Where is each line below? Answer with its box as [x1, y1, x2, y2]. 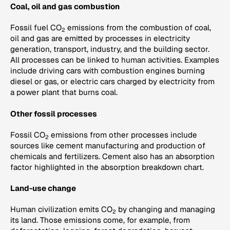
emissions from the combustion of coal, [65, 23, 211, 33]
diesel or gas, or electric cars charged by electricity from [10, 76, 215, 87]
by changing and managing [116, 204, 215, 215]
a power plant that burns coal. [10, 87, 118, 98]
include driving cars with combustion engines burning [10, 66, 205, 76]
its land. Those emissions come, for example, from [10, 215, 190, 225]
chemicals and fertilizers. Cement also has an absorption [10, 151, 215, 161]
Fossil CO [10, 129, 45, 140]
